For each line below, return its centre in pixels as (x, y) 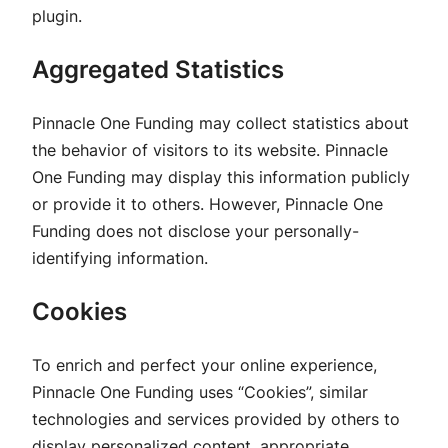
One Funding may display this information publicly (221, 176)
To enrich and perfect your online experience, (204, 364)
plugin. (57, 15)
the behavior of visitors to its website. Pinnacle (210, 149)
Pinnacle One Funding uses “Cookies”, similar (200, 391)
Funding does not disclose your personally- (195, 230)
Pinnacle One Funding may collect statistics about (220, 122)
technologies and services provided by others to (216, 418)
